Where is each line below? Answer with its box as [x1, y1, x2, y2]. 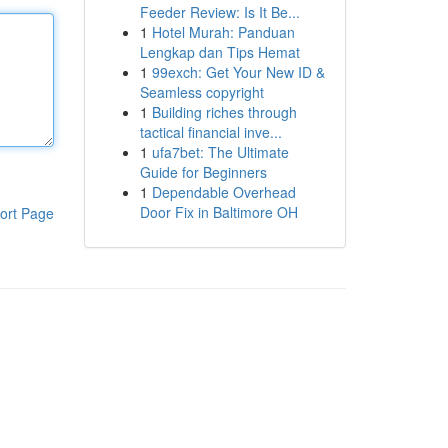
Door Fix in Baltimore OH [139, 202, 298, 222]
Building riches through [151, 102, 297, 122]
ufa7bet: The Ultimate [151, 142, 289, 162]
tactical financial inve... [139, 122, 282, 142]
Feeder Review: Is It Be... [139, 2, 300, 22]
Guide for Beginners [139, 162, 267, 182]
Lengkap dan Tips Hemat [139, 42, 300, 62]
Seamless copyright [139, 82, 264, 102]
